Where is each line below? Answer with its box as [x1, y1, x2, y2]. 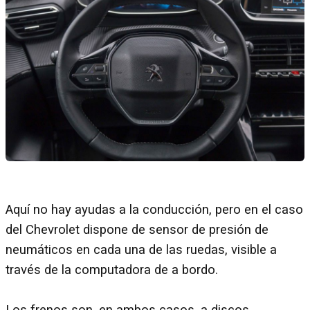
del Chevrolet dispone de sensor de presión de [6, 222, 268, 238]
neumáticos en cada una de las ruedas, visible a [6, 242, 277, 258]
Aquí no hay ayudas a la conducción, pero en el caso [6, 202, 303, 218]
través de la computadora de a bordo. [6, 262, 218, 278]
